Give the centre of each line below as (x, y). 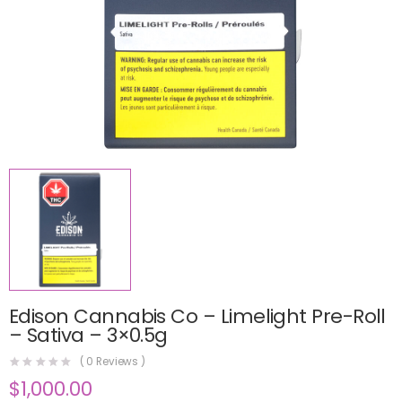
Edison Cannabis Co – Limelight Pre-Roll (197, 316)
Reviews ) (120, 362)
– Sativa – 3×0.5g (88, 335)
